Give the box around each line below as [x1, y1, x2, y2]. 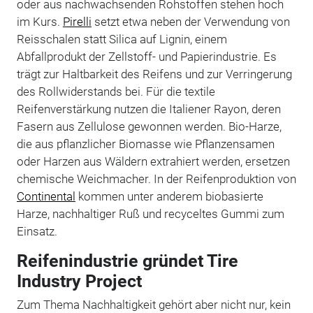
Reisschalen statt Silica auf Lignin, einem [16, 31, 227, 46]
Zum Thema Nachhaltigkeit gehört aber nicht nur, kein [16, 297, 291, 312]
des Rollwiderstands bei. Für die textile [16, 84, 215, 99]
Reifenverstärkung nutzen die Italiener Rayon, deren [16, 101, 281, 116]
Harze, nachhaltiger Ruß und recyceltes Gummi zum [16, 206, 284, 221]
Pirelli [62, 14, 92, 29]
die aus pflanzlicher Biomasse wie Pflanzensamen [16, 136, 275, 151]
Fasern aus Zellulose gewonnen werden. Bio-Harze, [16, 119, 282, 133]
